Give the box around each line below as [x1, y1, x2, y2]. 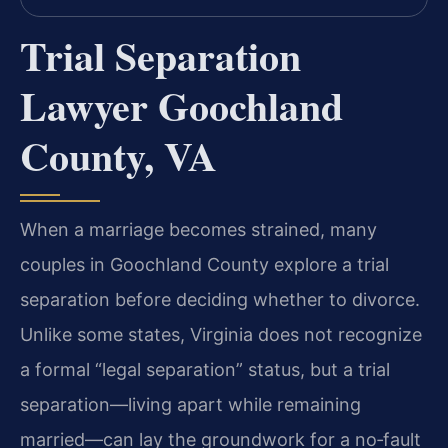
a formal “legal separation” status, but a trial [20, 359, 390, 381]
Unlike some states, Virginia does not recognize [20, 324, 422, 346]
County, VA [20, 126, 217, 186]
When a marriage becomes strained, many [20, 219, 377, 241]
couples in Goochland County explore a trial [20, 254, 389, 276]
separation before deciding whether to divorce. [20, 289, 420, 311]
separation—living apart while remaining [20, 394, 361, 416]
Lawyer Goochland [20, 76, 343, 136]
